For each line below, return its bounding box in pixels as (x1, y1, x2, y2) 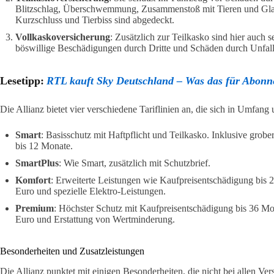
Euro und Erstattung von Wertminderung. (15, 213, 175, 224)
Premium (15, 202, 54, 213)
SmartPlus (15, 157, 59, 168)
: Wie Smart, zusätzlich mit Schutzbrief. (59, 157, 210, 168)
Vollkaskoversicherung (15, 31, 110, 42)
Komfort (15, 174, 51, 185)
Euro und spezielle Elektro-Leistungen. (15, 185, 166, 196)
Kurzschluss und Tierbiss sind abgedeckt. (15, 14, 174, 25)
